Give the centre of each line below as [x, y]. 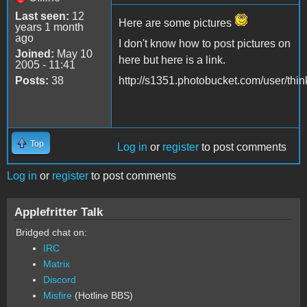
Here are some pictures [176, 23]
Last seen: [42, 16]
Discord [60, 279]
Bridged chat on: [51, 232]
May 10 [73, 53]
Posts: [32, 80]
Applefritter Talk [59, 211]
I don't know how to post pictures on [205, 43]
